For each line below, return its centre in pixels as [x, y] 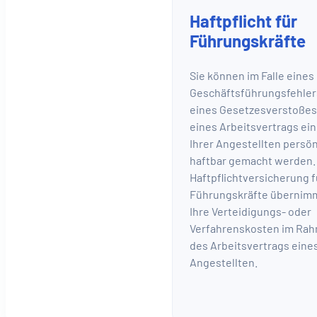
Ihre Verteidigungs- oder [250, 212]
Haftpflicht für [243, 21]
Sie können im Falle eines [252, 76]
